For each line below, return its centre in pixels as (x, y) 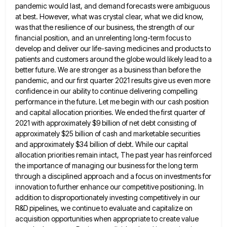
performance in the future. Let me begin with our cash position (112, 102)
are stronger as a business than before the (135, 70)
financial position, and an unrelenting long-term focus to (103, 38)
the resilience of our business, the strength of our (119, 27)
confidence (33, 91)
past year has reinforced (174, 155)
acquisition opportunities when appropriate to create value (107, 219)
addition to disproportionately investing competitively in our (108, 198)
